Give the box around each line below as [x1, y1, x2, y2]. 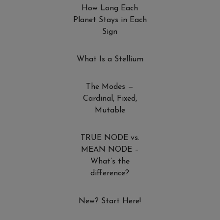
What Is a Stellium [76, 55, 143, 63]
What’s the [90, 158, 130, 166]
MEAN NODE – [81, 146, 139, 154]
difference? [90, 169, 130, 178]
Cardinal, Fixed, [82, 95, 137, 103]
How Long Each [82, 4, 138, 12]
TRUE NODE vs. [80, 134, 139, 142]
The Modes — [86, 83, 134, 91]
